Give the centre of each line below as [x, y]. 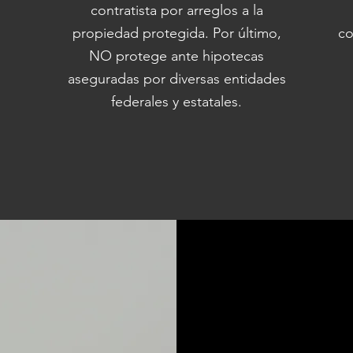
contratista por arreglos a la [176, 10]
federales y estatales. [176, 102]
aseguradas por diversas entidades [176, 79]
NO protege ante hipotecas [176, 56]
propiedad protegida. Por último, [176, 33]
